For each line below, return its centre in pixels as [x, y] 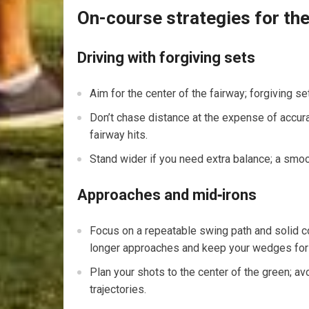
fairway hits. [119, 135]
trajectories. [118, 290]
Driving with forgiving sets [166, 58]
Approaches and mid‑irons [167, 195]
